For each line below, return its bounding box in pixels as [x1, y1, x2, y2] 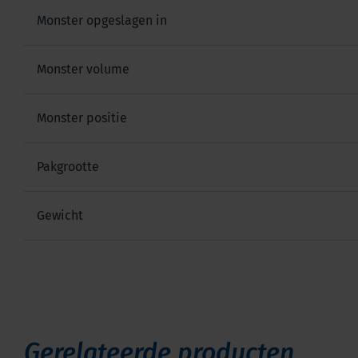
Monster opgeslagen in [37, 12, 167, 28]
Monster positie [37, 109, 127, 125]
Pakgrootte [37, 158, 99, 174]
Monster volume [37, 61, 129, 77]
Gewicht [37, 207, 83, 223]
